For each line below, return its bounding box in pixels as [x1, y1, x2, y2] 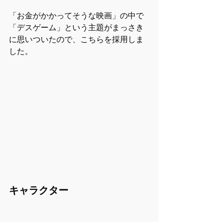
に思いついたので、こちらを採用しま [9, 35, 144, 45]
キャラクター [9, 184, 68, 196]
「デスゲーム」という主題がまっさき [9, 23, 144, 33]
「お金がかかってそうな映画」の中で [9, 11, 144, 21]
